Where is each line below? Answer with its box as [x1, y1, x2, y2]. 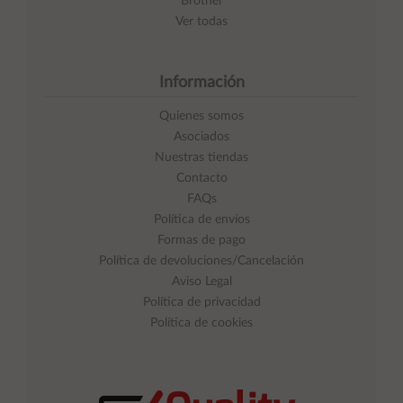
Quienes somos [159, 110, 244, 123]
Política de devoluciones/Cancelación [99, 255, 304, 268]
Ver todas [175, 15, 228, 29]
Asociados [174, 130, 229, 144]
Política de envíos [153, 213, 250, 227]
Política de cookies [150, 317, 253, 330]
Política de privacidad [142, 296, 261, 309]
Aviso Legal [171, 275, 232, 289]
